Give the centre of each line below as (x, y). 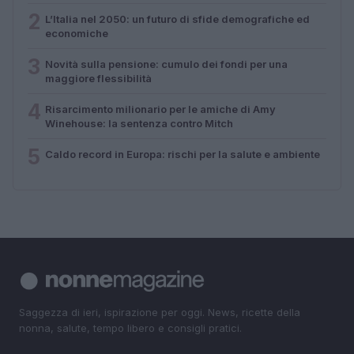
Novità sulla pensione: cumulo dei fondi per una (166, 64)
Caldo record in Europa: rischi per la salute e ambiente (183, 154)
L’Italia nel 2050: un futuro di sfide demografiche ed (177, 19)
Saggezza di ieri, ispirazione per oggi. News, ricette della (160, 312)
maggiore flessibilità (98, 78)
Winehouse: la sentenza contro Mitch (139, 123)
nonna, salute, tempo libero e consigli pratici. (130, 328)
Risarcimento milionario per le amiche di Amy (160, 109)
